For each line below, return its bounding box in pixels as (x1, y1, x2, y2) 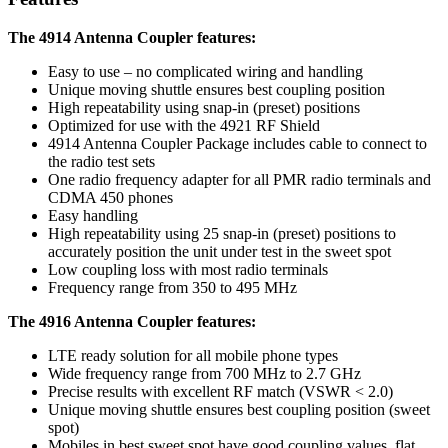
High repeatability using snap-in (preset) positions (48, 98, 360, 116)
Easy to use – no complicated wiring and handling (48, 62, 363, 80)
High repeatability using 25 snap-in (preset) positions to (48, 224, 396, 242)
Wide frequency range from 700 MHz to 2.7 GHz (48, 364, 361, 382)
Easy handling (48, 206, 138, 224)
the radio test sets (48, 152, 155, 170)
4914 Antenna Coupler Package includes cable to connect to (48, 134, 427, 152)
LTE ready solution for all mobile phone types (48, 346, 338, 364)
